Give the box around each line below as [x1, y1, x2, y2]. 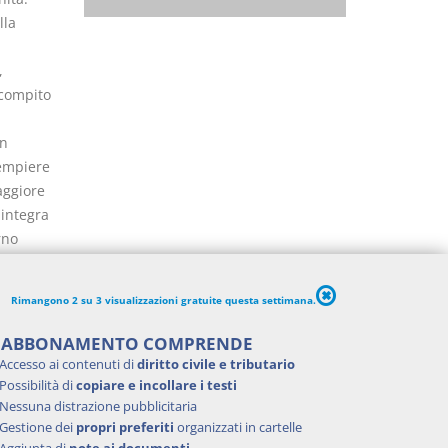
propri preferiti [76, 418, 174, 436]
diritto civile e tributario [137, 355, 295, 373]
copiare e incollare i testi [76, 376, 237, 394]
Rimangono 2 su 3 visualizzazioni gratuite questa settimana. [11, 292, 316, 307]
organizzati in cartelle [174, 418, 302, 436]
